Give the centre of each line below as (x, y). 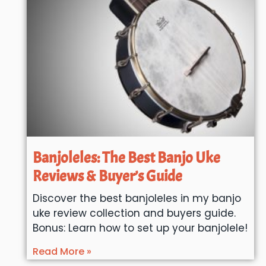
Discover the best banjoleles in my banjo (137, 199)
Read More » (62, 252)
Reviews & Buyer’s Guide (107, 176)
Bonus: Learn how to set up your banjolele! (140, 228)
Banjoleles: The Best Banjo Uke (126, 158)
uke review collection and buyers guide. (134, 213)
